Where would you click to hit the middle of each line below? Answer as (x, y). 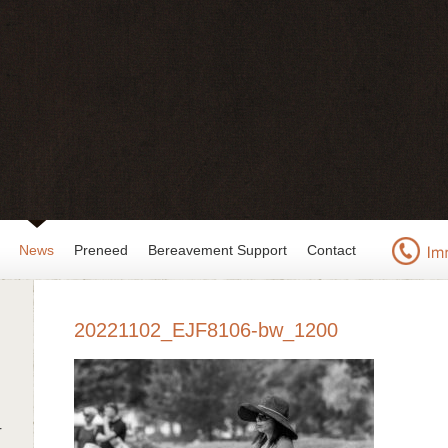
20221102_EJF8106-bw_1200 (206, 330)
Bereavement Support (217, 250)
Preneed (101, 250)
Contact (331, 250)
